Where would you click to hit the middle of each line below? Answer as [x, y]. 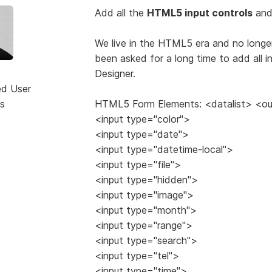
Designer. [115, 73]
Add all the [121, 12]
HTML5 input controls [199, 12]
